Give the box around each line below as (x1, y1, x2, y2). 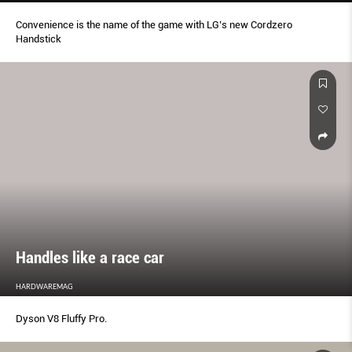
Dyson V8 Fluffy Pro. (16, 313, 107, 325)
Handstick (16, 32, 61, 45)
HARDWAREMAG (16, 282, 73, 291)
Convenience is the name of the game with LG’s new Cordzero (16, 18, 292, 31)
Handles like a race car (16, 248, 164, 268)
